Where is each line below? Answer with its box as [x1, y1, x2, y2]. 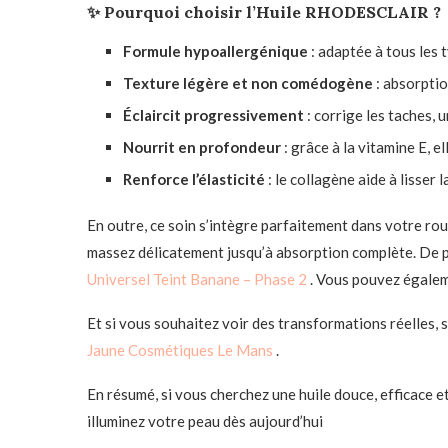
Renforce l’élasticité [123, 170, 265, 188]
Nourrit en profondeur [123, 138, 281, 156]
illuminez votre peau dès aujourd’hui [87, 412, 323, 430]
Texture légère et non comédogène [123, 74, 373, 92]
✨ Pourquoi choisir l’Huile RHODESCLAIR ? [87, 2, 441, 22]
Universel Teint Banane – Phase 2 [87, 270, 310, 288]
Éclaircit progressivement [123, 106, 304, 124]
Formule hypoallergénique [123, 42, 308, 60]
